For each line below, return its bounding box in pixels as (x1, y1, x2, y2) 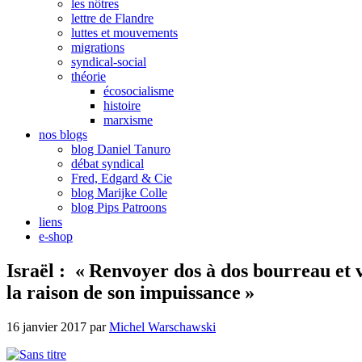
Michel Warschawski (109, 319, 216, 334)
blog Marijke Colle (71, 186, 167, 200)
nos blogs (39, 128, 87, 141)
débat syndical (71, 157, 144, 170)
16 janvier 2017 (6, 319, 86, 334)
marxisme (103, 113, 153, 127)
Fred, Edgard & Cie (71, 171, 172, 185)
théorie (71, 69, 106, 83)
